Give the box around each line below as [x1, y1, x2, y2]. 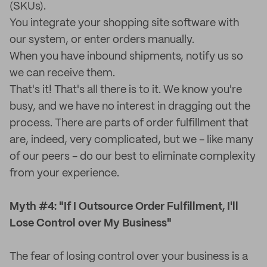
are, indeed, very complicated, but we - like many [10, 135, 253, 145]
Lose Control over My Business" [10, 218, 172, 229]
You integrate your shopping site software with [10, 18, 239, 29]
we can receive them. [10, 68, 115, 79]
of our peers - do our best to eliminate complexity [10, 151, 256, 162]
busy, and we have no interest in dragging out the [10, 101, 250, 112]
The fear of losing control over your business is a [10, 252, 248, 262]
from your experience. [10, 168, 119, 179]
